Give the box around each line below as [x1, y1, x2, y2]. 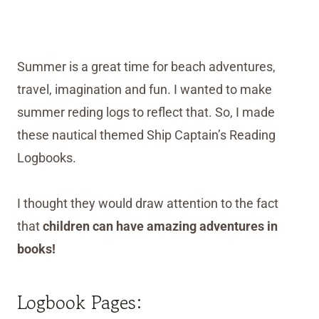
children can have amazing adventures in [43, 219, 278, 234]
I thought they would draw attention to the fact [17, 196, 278, 211]
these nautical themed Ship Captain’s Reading [17, 127, 276, 143]
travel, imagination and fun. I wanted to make [17, 82, 272, 98]
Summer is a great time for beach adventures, [17, 59, 276, 75]
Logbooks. [17, 150, 76, 166]
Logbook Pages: [17, 289, 142, 316]
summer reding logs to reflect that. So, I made [17, 105, 275, 120]
